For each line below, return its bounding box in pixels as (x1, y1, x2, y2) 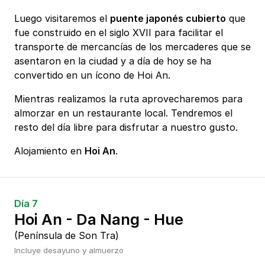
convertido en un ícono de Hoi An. (14, 69, 173, 82)
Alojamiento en (14, 145, 85, 157)
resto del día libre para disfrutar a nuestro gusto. (14, 121, 238, 134)
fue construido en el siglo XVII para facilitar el (14, 27, 223, 39)
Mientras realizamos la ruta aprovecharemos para (14, 93, 243, 105)
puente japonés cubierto (110, 12, 226, 25)
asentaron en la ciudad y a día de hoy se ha (14, 55, 211, 67)
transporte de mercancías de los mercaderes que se (14, 41, 251, 53)
